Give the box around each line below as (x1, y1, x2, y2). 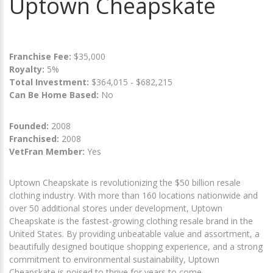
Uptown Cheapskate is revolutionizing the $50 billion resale (9, 176, 241, 188)
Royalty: (9, 63, 44, 75)
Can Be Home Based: (9, 88, 99, 101)
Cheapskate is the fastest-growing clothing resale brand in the (9, 214, 253, 227)
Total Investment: (9, 76, 91, 88)
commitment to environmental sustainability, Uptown (9, 253, 219, 265)
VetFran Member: (9, 145, 85, 157)
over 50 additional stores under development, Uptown (9, 202, 222, 214)
